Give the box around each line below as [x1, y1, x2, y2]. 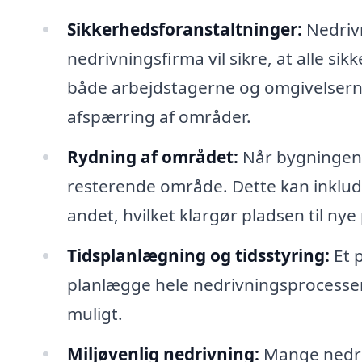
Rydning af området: [66, 145, 238, 168]
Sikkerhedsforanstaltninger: [66, 17, 302, 40]
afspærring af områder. [66, 104, 251, 128]
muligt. [66, 301, 123, 325]
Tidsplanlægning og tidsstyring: [66, 243, 330, 267]
